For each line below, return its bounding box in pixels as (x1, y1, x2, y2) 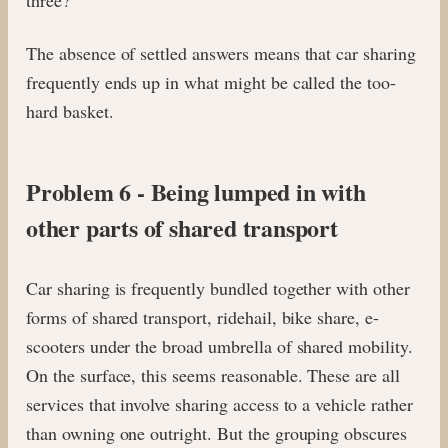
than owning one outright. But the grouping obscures (26, 420, 407, 445)
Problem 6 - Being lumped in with (26, 173, 366, 209)
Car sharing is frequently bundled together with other (26, 275, 410, 300)
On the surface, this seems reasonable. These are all (26, 362, 400, 387)
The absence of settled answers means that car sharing (26, 40, 416, 65)
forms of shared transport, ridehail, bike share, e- (26, 304, 379, 329)
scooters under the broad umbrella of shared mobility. (26, 333, 413, 358)
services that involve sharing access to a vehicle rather (26, 391, 413, 416)
